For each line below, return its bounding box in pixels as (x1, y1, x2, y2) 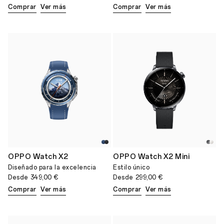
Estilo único (113, 163, 149, 171)
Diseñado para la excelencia (8, 163, 96, 171)
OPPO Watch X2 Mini (113, 152, 189, 161)
